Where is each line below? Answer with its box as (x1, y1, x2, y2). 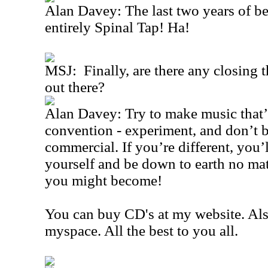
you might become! (45, 172, 162, 188)
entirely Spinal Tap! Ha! (45, 19, 190, 35)
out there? (45, 79, 105, 95)
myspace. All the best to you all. (45, 223, 238, 239)
